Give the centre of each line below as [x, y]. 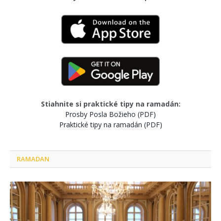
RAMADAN [33, 159]
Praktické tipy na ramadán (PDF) [110, 125]
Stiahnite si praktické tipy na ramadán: [110, 104]
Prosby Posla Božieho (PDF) [110, 114]
